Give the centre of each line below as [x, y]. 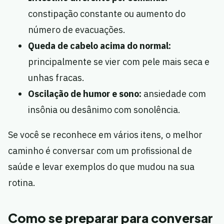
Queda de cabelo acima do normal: [99, 46]
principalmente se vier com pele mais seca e [119, 62]
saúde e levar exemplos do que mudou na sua [101, 167]
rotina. [22, 183]
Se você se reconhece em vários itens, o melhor [105, 135]
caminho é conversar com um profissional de [100, 151]
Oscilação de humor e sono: [85, 94]
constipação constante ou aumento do [107, 14]
